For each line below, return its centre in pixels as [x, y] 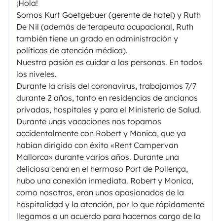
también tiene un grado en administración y [97, 38]
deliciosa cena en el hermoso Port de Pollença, [102, 168]
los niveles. [37, 74]
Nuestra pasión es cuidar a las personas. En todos [109, 62]
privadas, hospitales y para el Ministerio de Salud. [109, 109]
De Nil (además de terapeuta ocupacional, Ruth [105, 26]
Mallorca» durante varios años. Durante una [98, 157]
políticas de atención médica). [72, 50]
